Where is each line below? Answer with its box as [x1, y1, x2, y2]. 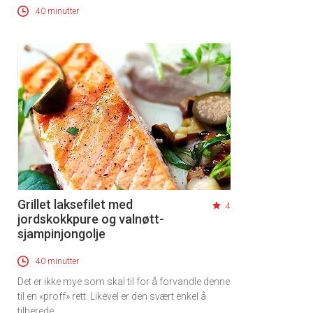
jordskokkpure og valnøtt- [17, 211, 164, 226]
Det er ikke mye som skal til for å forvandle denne [17, 275, 230, 287]
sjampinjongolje [17, 226, 105, 241]
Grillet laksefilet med [17, 196, 133, 212]
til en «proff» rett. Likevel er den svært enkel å [17, 290, 206, 302]
